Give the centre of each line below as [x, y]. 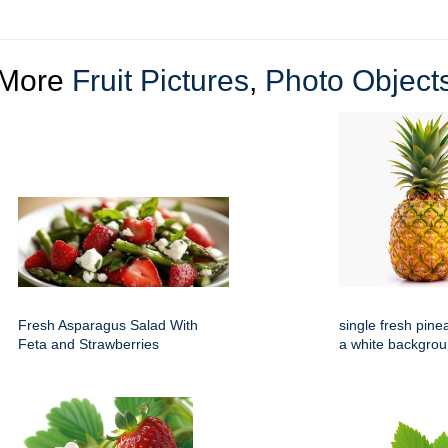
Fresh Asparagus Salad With [108, 325]
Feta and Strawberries [88, 344]
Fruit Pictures [160, 81]
